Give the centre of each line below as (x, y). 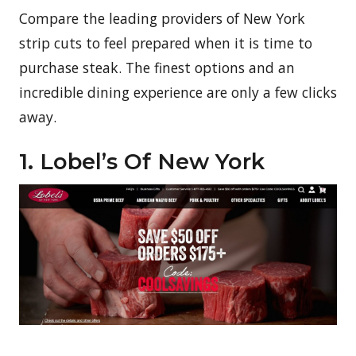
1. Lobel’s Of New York (142, 161)
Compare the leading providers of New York (162, 18)
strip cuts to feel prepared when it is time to (166, 43)
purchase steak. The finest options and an (157, 67)
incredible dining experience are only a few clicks (178, 92)
